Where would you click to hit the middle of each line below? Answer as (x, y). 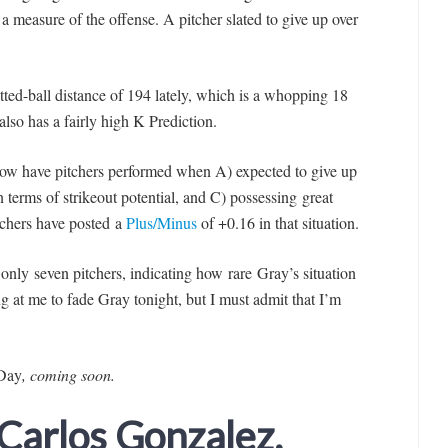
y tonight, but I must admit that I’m (231, 298)
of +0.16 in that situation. (277, 222)
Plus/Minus (161, 222)
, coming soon (66, 374)
